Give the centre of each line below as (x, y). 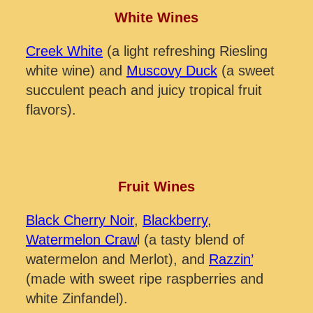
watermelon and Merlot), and (117, 259)
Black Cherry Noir (80, 220)
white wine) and (76, 70)
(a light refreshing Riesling (185, 51)
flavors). (51, 109)
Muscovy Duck (172, 70)
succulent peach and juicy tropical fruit (144, 90)
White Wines (156, 17)
